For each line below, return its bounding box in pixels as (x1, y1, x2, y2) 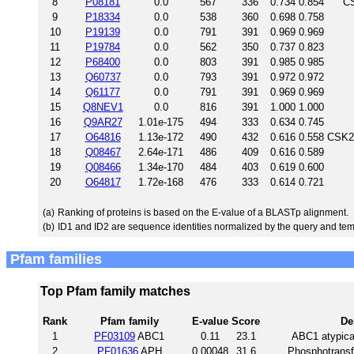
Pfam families (6, 250, 102, 267)
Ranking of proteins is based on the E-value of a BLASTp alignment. (58, 206, 348, 218)
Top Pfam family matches (40, 284, 190, 298)
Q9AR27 (83, 115, 122, 128)
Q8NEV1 (82, 100, 123, 113)
